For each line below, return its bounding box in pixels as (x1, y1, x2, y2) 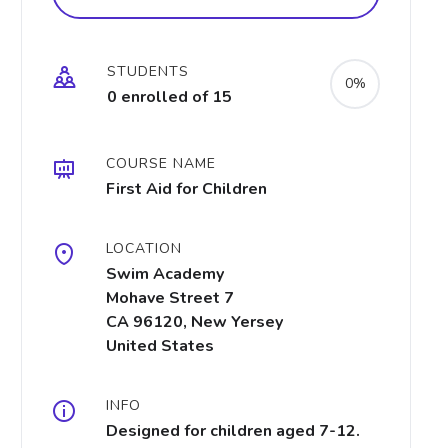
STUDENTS (107, 62, 189, 81)
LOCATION (106, 239, 182, 258)
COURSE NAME (106, 154, 216, 173)
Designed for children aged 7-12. (106, 420, 360, 442)
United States (106, 335, 214, 357)
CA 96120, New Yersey (106, 311, 283, 333)
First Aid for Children (106, 178, 267, 200)
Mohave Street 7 (106, 287, 234, 309)
